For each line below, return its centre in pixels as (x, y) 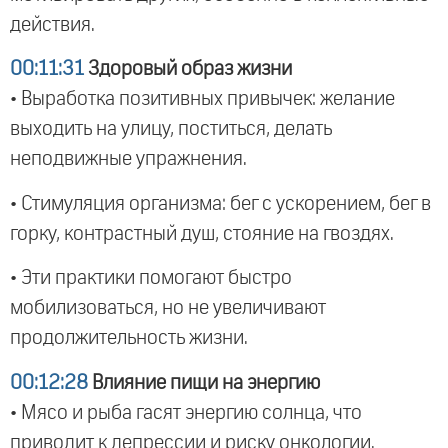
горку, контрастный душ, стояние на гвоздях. (202, 233)
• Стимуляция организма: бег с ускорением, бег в (220, 203)
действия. (52, 25)
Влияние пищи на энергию (204, 382)
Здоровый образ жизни (188, 69)
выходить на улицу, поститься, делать (171, 129)
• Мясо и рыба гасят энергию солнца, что (186, 412)
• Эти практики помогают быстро (151, 278)
